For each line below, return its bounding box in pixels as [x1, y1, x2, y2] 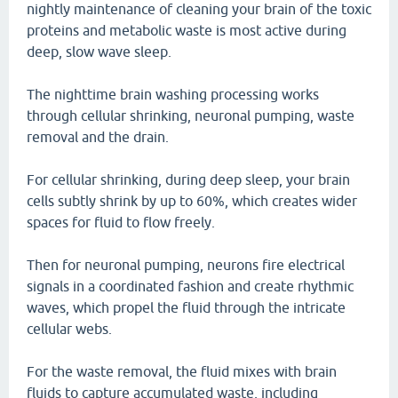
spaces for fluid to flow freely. [27, 214, 215, 230]
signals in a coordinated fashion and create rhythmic [27, 278, 354, 294]
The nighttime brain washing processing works [27, 86, 319, 102]
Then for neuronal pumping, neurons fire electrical [27, 257, 345, 273]
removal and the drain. [27, 129, 169, 145]
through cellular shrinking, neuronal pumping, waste [27, 107, 354, 123]
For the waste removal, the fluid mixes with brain [27, 363, 337, 379]
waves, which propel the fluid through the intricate [27, 299, 346, 315]
